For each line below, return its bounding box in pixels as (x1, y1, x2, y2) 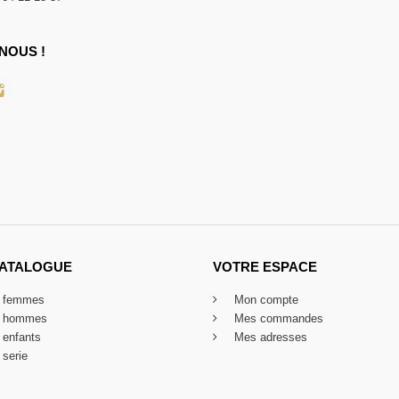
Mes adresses (231, 330, 307, 345)
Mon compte (231, 293, 298, 307)
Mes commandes (231, 312, 323, 326)
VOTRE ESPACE (213, 259, 317, 275)
